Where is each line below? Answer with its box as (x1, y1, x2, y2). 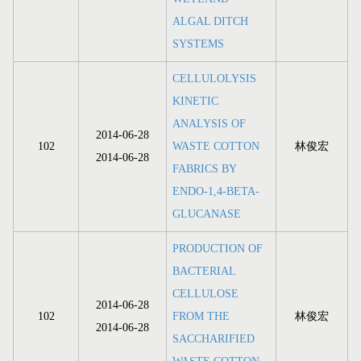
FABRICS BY (172, 163, 236, 176)
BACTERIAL (172, 265, 235, 278)
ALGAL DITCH (172, 15, 248, 28)
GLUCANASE (172, 208, 241, 221)
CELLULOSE (172, 288, 239, 301)
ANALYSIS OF (172, 118, 246, 131)
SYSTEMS (172, 38, 224, 51)
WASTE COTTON (172, 140, 259, 153)
